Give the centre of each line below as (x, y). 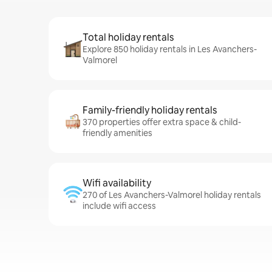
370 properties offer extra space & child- (162, 122)
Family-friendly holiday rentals (150, 110)
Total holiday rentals (128, 37)
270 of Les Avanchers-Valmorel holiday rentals (172, 195)
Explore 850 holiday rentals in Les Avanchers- (170, 49)
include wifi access (119, 206)
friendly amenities (117, 133)
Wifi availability (117, 183)
